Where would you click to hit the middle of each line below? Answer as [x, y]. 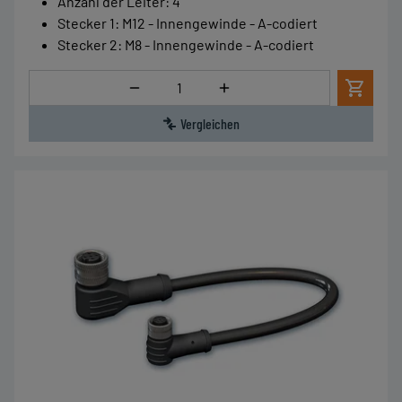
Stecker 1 [86, 22]
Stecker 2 [87, 44]
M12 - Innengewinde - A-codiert [220, 22]
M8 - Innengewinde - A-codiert [219, 44]
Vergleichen [210, 123]
